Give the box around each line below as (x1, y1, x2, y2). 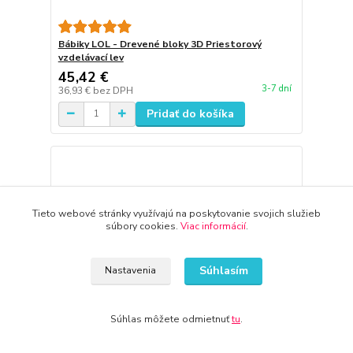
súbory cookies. (105, 220, 180, 232)
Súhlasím (199, 263, 248, 279)
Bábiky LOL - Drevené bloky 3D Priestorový (58, 37, 262, 50)
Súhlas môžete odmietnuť (110, 313, 232, 325)
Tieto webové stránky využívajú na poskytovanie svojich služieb (32, 207, 321, 220)
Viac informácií (180, 220, 246, 232)
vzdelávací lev (58, 50, 124, 64)
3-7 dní (261, 82, 292, 95)
